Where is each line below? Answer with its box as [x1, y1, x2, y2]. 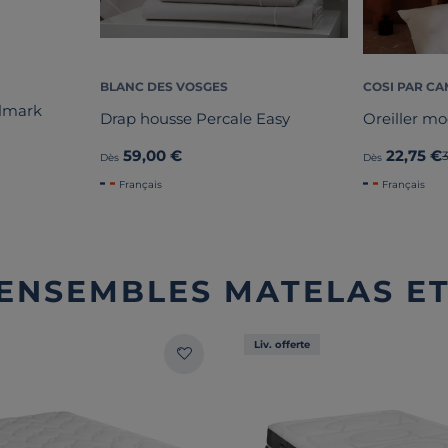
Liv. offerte [254, 337, 310, 351]
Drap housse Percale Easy [99, 109, 290, 129]
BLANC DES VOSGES [99, 78, 228, 94]
